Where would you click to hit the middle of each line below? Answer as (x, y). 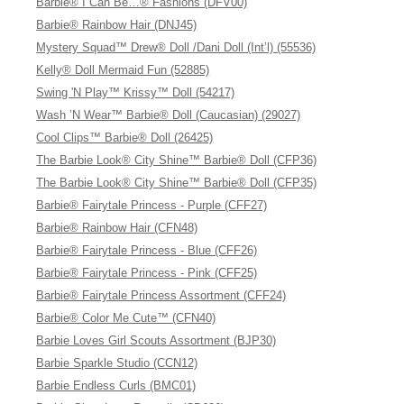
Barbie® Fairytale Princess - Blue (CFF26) (147, 250)
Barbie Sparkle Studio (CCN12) (117, 363)
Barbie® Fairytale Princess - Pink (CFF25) (147, 273)
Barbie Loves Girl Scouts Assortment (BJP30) (156, 340)
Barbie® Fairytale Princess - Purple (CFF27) (152, 205)
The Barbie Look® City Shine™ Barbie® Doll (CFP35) (177, 183)
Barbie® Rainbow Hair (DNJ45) (117, 25)
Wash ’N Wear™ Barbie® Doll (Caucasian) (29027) (169, 115)
